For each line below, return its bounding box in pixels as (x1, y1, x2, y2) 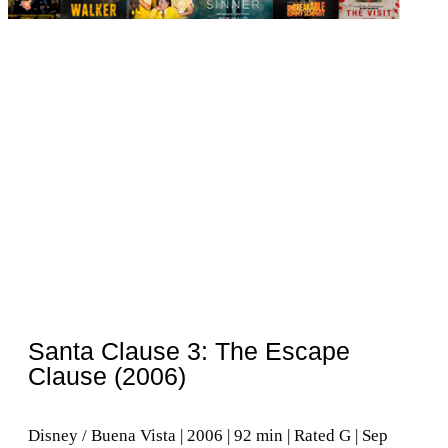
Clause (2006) (28, 362, 186, 391)
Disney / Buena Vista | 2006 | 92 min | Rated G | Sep (28, 426, 388, 446)
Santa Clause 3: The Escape (28, 337, 350, 366)
